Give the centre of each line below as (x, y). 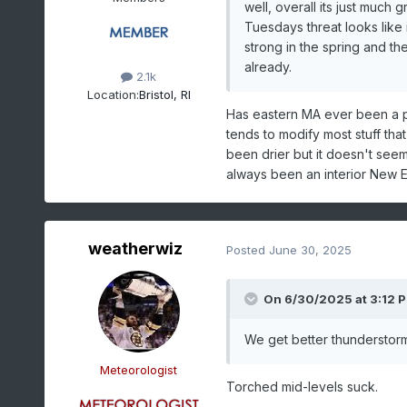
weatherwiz (135, 249)
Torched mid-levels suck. (303, 387)
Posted (247, 249)
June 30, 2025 (310, 249)
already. (269, 67)
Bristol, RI (164, 94)
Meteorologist (139, 370)
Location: (113, 94)
